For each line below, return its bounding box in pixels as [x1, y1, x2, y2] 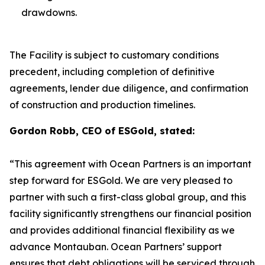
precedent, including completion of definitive [9, 66, 215, 77]
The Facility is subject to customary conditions [9, 49, 219, 61]
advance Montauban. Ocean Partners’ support [9, 241, 222, 253]
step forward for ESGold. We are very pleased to [9, 174, 232, 186]
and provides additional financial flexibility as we [9, 224, 235, 236]
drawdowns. [21, 7, 77, 18]
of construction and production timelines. [9, 99, 195, 111]
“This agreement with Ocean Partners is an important [9, 158, 251, 170]
